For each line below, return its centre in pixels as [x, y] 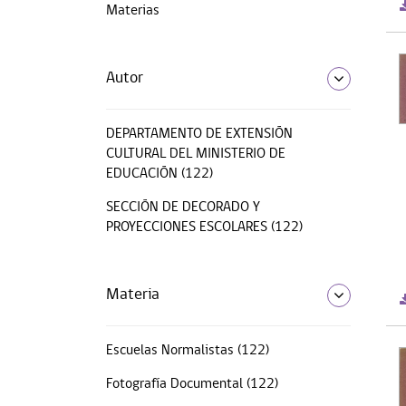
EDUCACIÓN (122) [159, 174]
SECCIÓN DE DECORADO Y [183, 207]
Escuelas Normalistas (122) [188, 350]
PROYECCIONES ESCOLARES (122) [204, 227]
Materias [133, 10]
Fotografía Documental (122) [192, 384]
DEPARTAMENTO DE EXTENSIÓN [199, 134]
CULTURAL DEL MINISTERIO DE [196, 154]
